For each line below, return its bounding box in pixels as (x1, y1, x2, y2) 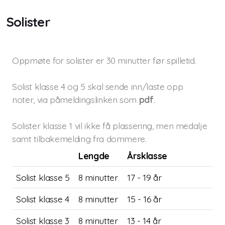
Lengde (78, 150, 109, 161)
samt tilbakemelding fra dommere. (12, 133, 149, 144)
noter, (12, 94, 37, 105)
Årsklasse (127, 150, 167, 161)
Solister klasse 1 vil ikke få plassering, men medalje (12, 120, 207, 131)
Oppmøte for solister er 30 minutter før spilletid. (12, 55, 196, 66)
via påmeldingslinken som (37, 94, 139, 105)
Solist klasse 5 (16, 172, 70, 183)
